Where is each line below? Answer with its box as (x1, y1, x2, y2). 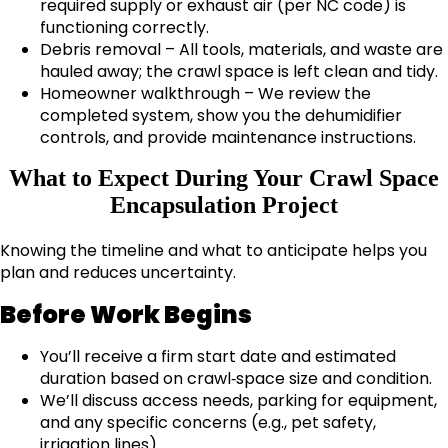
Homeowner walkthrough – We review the (40, 81, 371, 105)
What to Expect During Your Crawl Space (9, 164, 439, 191)
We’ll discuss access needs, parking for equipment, (40, 388, 437, 412)
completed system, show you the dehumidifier (40, 103, 402, 127)
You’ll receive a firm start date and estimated (40, 344, 396, 368)
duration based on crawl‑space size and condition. (40, 366, 432, 390)
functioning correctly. (40, 15, 209, 39)
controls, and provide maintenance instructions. (40, 125, 416, 149)
